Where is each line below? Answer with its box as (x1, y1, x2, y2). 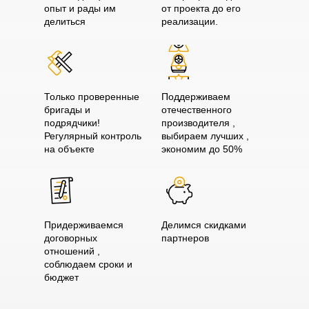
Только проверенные (44, 91, 139, 102)
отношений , (44, 246, 100, 257)
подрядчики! (44, 117, 100, 128)
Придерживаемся (44, 219, 123, 230)
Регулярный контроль (44, 130, 141, 141)
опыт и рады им (44, 3, 116, 14)
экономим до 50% (161, 143, 242, 154)
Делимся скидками (161, 219, 246, 230)
